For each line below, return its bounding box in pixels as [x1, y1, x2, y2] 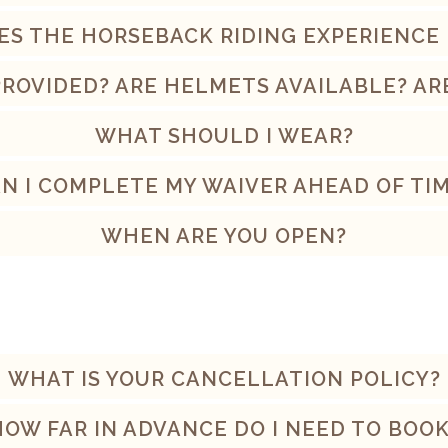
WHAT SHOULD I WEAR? [94, 124, 354, 149]
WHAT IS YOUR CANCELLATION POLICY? [7, 367, 441, 392]
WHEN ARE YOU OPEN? [101, 224, 347, 249]
